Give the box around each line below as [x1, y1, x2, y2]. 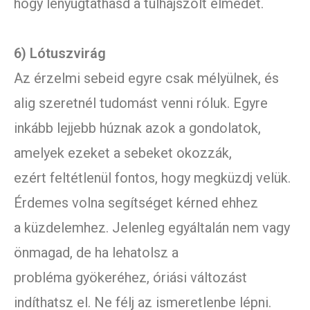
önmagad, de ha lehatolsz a [14, 244, 179, 262]
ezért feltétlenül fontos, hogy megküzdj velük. [14, 170, 291, 187]
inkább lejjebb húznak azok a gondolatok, [14, 120, 261, 137]
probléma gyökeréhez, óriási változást [14, 269, 247, 286]
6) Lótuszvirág [14, 45, 106, 62]
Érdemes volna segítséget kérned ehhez [14, 194, 258, 212]
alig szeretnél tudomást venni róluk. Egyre [14, 95, 268, 112]
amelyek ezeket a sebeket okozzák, [14, 145, 232, 162]
